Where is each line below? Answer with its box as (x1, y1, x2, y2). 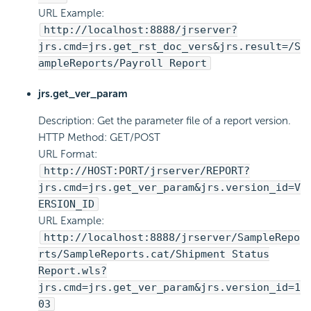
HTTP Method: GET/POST (38, 131, 160, 144)
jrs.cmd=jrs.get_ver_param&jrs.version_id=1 (38, 281, 301, 294)
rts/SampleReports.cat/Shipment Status (38, 248, 269, 261)
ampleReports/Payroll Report (38, 57, 207, 70)
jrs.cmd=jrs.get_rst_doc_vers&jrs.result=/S (38, 40, 301, 53)
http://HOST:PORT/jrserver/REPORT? (44, 165, 250, 178)
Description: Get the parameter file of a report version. (38, 115, 291, 128)
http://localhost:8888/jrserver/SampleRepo (44, 231, 300, 244)
